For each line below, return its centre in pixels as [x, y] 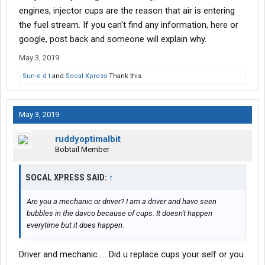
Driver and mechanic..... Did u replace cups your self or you [131, 255]
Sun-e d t [36, 76]
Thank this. [125, 76]
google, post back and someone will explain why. [113, 39]
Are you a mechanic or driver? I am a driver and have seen [122, 202]
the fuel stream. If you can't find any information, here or [129, 25]
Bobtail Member [82, 150]
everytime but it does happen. [75, 225]
